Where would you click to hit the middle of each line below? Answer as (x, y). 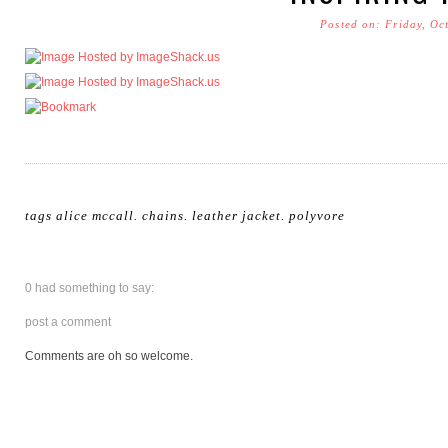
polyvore (317, 215)
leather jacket (236, 215)
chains (163, 215)
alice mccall (95, 215)
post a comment (68, 321)
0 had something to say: (89, 287)
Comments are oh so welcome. (109, 355)
